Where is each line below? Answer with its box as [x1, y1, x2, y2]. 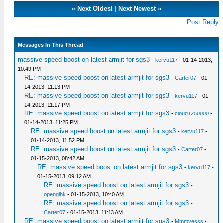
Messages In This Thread [18, 41, 84, 48]
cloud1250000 [175, 110, 209, 116]
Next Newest [118, 4, 156, 12]
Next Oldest [77, 4, 113, 12]
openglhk [44, 191, 66, 197]
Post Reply [187, 18, 219, 26]
